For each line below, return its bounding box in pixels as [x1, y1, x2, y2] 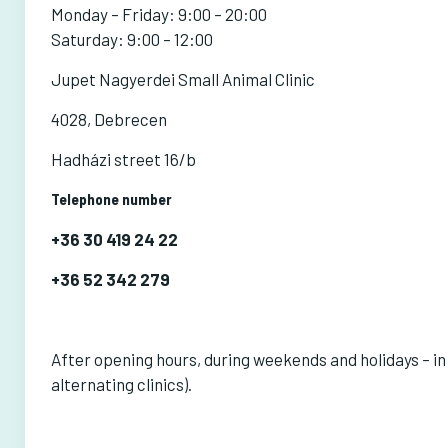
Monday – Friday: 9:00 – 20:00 [50, 4, 267, 24]
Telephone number [50, 190, 172, 208]
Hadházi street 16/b [50, 149, 196, 169]
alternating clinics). [50, 374, 192, 394]
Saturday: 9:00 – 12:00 [50, 29, 213, 49]
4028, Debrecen [50, 109, 167, 129]
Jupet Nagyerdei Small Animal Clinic [50, 69, 315, 89]
